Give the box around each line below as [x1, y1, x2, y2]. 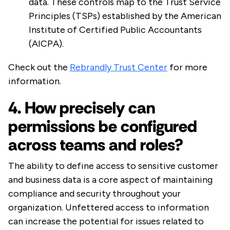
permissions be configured [8, 116, 197, 138]
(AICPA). [29, 38, 64, 50]
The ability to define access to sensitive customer [8, 160, 218, 172]
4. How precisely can [8, 97, 155, 119]
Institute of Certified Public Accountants [29, 24, 202, 36]
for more [167, 62, 207, 73]
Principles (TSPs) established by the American [29, 10, 221, 22]
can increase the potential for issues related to [8, 216, 204, 227]
